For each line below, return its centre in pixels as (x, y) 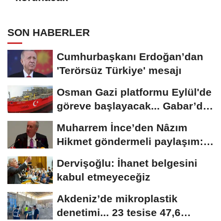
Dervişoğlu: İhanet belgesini (127, 163)
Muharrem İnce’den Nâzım (122, 127)
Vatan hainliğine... (101, 155)
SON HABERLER (49, 32)
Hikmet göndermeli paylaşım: (130, 141)
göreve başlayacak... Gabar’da (133, 106)
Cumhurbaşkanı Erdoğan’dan (130, 56)
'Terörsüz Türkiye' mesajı (119, 70)
